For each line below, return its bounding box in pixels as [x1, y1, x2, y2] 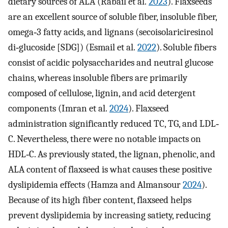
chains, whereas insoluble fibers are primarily [8, 72, 187, 83]
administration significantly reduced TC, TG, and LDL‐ [8, 118, 219, 129]
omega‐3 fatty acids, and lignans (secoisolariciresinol [8, 26, 213, 38]
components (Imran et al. [8, 102, 109, 114]
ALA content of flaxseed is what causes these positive [8, 163, 212, 175]
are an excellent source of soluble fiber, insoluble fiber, [8, 11, 217, 22]
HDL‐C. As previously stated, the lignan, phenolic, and [8, 148, 215, 160]
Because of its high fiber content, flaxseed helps [8, 194, 191, 206]
